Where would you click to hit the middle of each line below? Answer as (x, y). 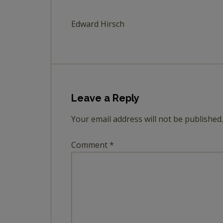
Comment (90, 145)
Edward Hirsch (98, 24)
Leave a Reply (105, 98)
